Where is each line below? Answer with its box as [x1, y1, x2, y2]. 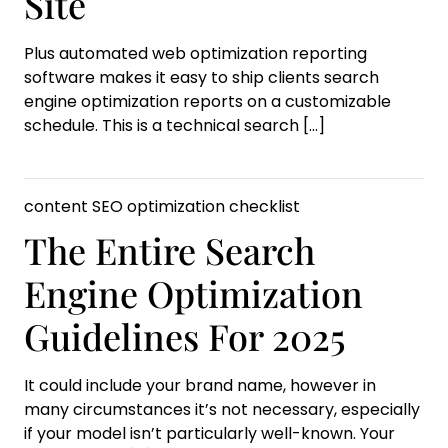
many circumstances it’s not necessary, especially [24, 398, 420, 421]
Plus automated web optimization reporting [24, 42, 367, 65]
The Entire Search [24, 226, 315, 274]
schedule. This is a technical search [24, 114, 303, 137]
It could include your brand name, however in [24, 374, 376, 397]
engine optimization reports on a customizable [24, 90, 391, 113]
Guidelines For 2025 [24, 312, 345, 360]
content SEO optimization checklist [24, 195, 300, 218]
